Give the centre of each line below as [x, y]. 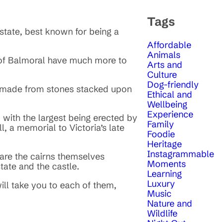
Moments [166, 164]
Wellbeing [167, 104]
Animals [164, 55]
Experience [170, 114]
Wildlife [162, 213]
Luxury [161, 183]
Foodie [161, 134]
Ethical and [170, 94]
